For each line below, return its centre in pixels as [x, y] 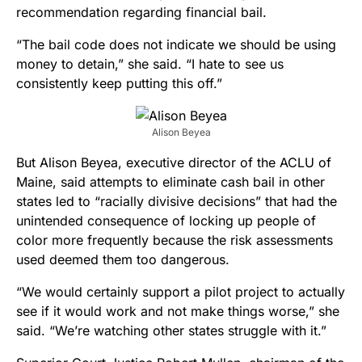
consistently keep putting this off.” [119, 84]
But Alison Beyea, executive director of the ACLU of [174, 163]
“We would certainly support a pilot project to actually [181, 292]
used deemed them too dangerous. [123, 260]
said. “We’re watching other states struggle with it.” [171, 331]
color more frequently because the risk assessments [175, 240]
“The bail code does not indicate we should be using [176, 45]
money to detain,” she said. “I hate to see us [150, 64]
